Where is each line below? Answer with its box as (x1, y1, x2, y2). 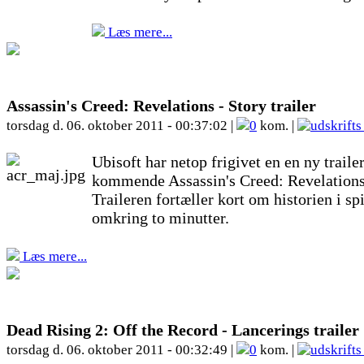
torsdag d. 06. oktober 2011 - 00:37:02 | (6, 118, 236, 133)
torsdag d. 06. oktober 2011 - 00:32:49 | (6, 342, 236, 357)
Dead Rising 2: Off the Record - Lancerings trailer (6, 321, 359, 339)
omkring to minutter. (92, 209, 229, 227)
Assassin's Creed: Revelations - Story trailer (6, 97, 316, 115)
